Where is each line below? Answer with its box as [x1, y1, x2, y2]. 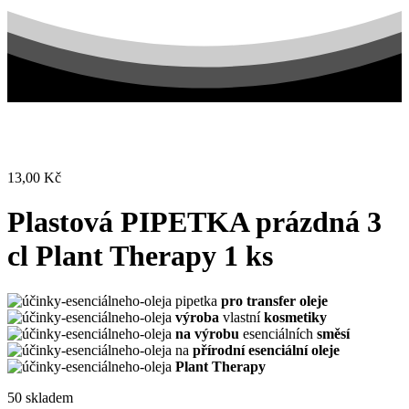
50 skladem [7, 389, 73, 405]
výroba [175, 309, 219, 325]
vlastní [219, 309, 264, 325]
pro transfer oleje [221, 292, 328, 309]
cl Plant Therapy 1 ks [7, 239, 273, 273]
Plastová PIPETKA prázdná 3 [7, 205, 382, 239]
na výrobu [175, 325, 239, 341]
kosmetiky [264, 309, 327, 325]
